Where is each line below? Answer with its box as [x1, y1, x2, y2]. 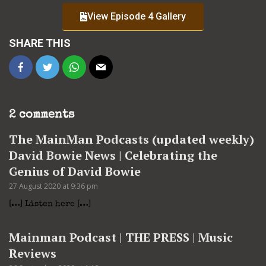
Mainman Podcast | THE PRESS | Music [9, 229, 233, 246]
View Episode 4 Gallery [87, 11, 186, 23]
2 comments [9, 109, 74, 122]
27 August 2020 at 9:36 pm [9, 181, 98, 192]
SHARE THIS [9, 37, 71, 50]
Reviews [9, 245, 56, 262]
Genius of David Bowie [9, 163, 141, 180]
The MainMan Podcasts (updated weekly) [9, 131, 254, 148]
